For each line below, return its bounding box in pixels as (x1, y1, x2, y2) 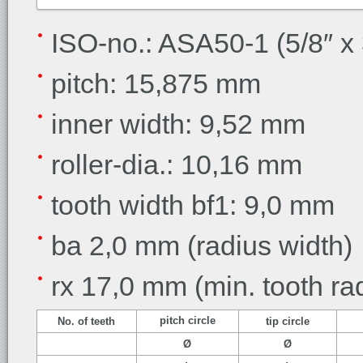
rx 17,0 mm (51, 271, 194, 301)
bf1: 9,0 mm (184, 190, 335, 220)
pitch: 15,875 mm (51, 68, 261, 99)
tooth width (51, 190, 184, 220)
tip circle (266, 315, 310, 327)
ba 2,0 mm (51, 230, 187, 261)
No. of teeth (58, 315, 116, 327)
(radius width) (187, 230, 352, 261)
